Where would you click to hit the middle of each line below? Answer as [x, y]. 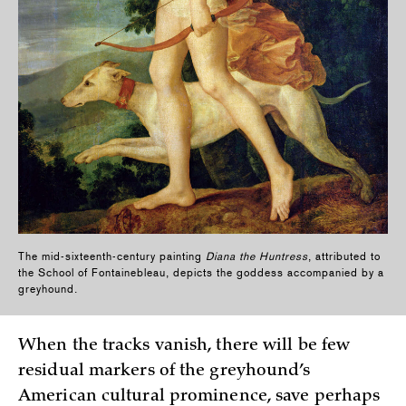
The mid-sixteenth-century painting [112, 257]
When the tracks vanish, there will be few [184, 347]
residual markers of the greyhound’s [164, 372]
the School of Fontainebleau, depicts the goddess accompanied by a [201, 273]
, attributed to [344, 257]
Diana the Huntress [257, 257]
